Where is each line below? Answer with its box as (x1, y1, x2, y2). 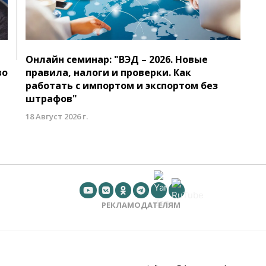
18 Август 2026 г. (26, 111, 88, 122)
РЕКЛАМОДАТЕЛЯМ (102, 199, 180, 211)
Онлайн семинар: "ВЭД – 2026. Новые (26, 53, 208, 66)
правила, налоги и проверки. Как (26, 66, 192, 80)
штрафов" (26, 92, 78, 106)
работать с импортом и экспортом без (26, 79, 218, 93)
